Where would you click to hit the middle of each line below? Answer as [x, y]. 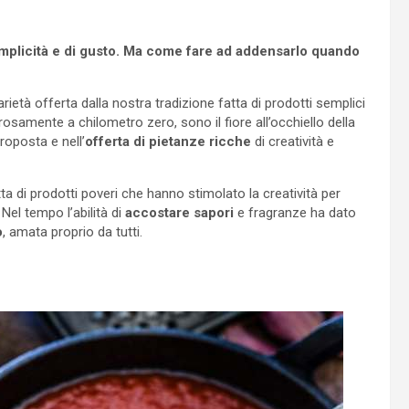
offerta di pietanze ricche [168, 141]
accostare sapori [179, 212]
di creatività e [293, 141]
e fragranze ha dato [295, 212]
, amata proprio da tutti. [73, 231]
